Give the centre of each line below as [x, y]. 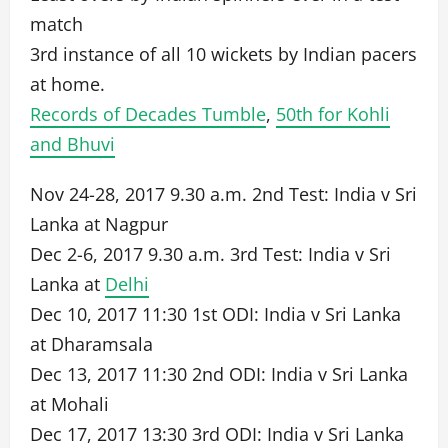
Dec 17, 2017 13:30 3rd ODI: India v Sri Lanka [217, 434]
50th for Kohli [333, 114]
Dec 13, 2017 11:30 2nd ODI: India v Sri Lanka [219, 374]
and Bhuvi [72, 144]
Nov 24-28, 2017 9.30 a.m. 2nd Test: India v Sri [223, 194]
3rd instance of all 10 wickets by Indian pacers [223, 54]
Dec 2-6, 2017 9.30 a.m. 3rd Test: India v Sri [210, 254]
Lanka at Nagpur [99, 224]
